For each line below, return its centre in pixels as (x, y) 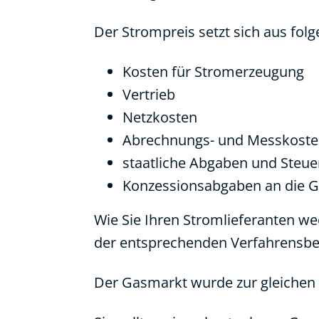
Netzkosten (160, 117)
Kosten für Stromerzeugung (213, 72)
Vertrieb (149, 94)
